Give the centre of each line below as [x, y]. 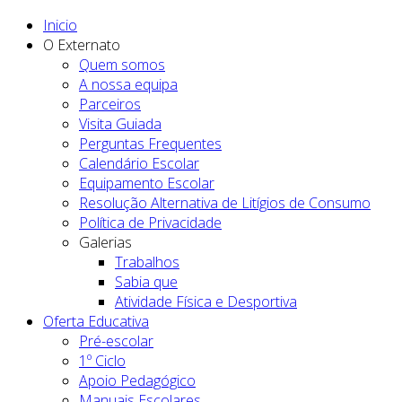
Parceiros [110, 104]
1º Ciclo [102, 360]
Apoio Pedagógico [137, 380]
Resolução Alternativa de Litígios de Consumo [225, 202]
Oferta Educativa [96, 321]
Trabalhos [147, 262]
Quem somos [122, 64]
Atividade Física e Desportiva [206, 301]
